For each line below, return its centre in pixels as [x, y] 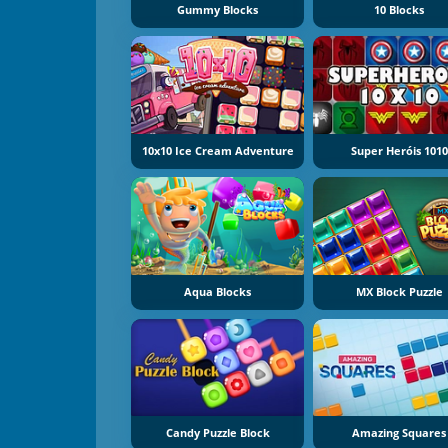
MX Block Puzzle [399, 291]
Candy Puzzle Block [217, 432]
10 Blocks [399, 9]
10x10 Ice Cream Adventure [217, 150]
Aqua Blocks [218, 291]
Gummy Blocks [218, 9]
